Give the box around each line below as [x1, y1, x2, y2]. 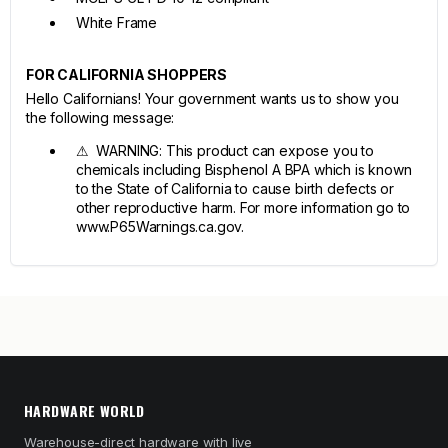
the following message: [26, 109, 175, 126]
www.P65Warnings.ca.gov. [76, 218, 245, 235]
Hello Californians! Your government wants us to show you [26, 90, 399, 107]
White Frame [76, 14, 158, 31]
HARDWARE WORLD [24, 400, 145, 421]
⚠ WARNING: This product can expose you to [76, 142, 374, 159]
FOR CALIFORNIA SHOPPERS [26, 66, 228, 83]
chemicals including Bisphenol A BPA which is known [76, 161, 412, 178]
